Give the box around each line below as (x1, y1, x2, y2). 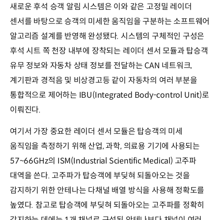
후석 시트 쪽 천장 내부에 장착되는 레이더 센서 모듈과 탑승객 (10, 45, 208, 56)
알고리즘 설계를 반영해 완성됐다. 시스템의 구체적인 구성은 (10, 30, 205, 41)
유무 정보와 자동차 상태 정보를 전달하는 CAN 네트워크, (10, 60, 192, 71)
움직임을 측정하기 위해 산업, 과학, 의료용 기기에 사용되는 (10, 140, 200, 151)
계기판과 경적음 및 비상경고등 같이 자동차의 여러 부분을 (10, 75, 197, 85)
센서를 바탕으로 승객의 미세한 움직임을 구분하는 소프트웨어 (10, 16, 210, 27)
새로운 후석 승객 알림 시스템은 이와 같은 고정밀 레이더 (10, 1, 192, 12)
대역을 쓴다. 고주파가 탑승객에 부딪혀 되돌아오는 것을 (10, 170, 190, 181)
